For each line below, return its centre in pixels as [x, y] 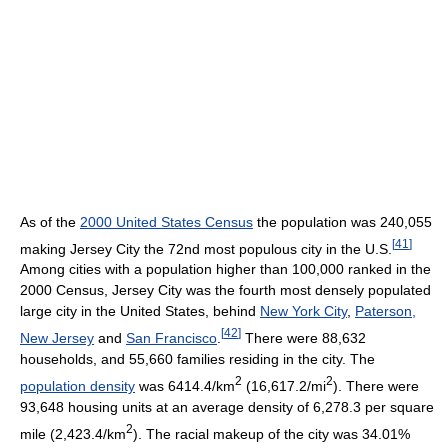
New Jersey [57, 338]
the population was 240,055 [342, 221]
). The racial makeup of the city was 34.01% [271, 433]
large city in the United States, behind [140, 311]
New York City [303, 311]
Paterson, [385, 311]
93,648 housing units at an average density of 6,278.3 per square [227, 406]
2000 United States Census [166, 221]
